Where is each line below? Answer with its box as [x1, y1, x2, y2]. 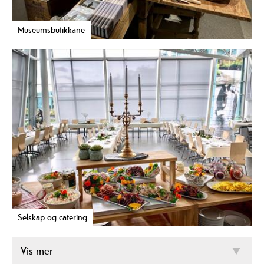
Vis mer [21, 243, 53, 258]
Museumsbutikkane [18, 24, 85, 36]
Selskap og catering [18, 211, 87, 223]
